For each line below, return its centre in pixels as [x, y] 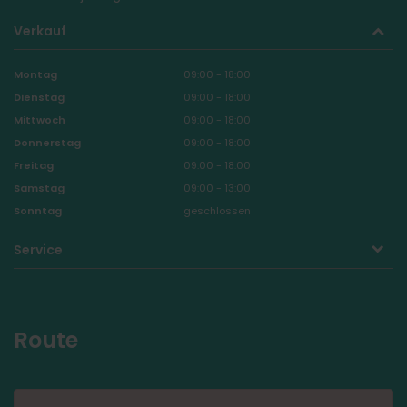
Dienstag [39, 98]
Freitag [34, 166]
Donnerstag [47, 143]
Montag [35, 75]
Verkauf [40, 31]
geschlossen [217, 211]
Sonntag [38, 211]
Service [38, 250]
